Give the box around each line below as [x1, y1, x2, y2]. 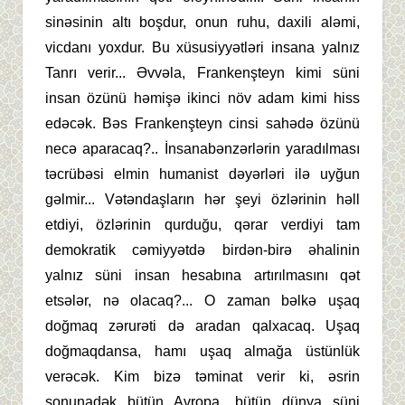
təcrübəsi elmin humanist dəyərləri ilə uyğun [45, 165, 360, 182]
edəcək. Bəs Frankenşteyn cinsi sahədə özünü [45, 115, 360, 131]
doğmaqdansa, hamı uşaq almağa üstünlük [45, 343, 360, 359]
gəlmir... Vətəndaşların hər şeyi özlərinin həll [45, 191, 360, 207]
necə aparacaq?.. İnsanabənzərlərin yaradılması [45, 140, 360, 156]
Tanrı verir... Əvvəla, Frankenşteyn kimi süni [45, 64, 360, 80]
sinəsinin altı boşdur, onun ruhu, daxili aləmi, [45, 14, 360, 30]
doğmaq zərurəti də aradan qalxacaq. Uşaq [45, 317, 360, 334]
